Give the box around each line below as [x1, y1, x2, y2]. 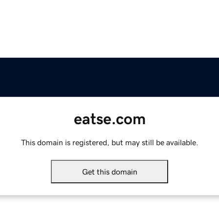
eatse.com [73, 111, 146, 127]
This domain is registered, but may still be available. [21, 138, 198, 147]
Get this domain [82, 168, 137, 176]
